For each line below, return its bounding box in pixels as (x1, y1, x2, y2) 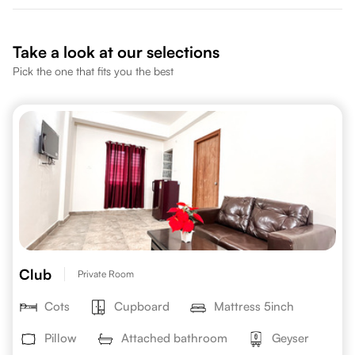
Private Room (78, 268, 134, 280)
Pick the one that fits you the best (13, 64, 174, 78)
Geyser (272, 330, 309, 345)
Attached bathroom (121, 330, 227, 345)
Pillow (44, 330, 77, 345)
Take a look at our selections (13, 42, 219, 62)
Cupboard (114, 299, 170, 314)
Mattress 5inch (214, 299, 294, 314)
